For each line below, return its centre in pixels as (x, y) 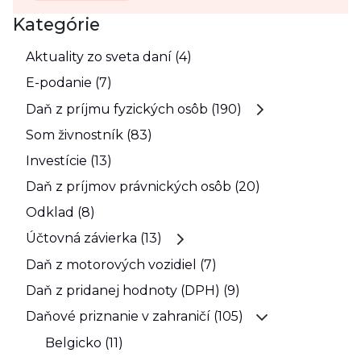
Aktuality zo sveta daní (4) (109, 57)
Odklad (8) (60, 212)
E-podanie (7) (69, 83)
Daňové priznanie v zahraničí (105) (135, 317)
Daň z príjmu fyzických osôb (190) (134, 109)
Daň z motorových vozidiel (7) (121, 264)
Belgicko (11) (84, 342)
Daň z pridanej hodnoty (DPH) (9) (133, 290)
